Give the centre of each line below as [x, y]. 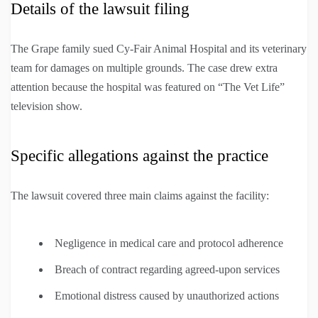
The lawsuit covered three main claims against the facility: [140, 196]
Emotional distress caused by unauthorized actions [167, 296]
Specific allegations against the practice [139, 156]
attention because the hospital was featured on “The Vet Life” [148, 87]
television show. [46, 106]
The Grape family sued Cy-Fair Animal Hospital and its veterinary [159, 49]
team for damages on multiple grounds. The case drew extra [144, 68]
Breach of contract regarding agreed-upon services [167, 270]
